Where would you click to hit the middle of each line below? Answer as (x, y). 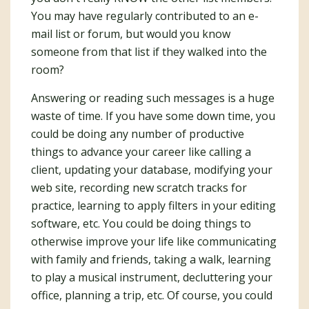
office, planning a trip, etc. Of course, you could (152, 295)
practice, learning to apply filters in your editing (153, 206)
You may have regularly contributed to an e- (145, 16)
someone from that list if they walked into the (149, 52)
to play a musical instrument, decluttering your (152, 277)
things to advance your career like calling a (141, 152)
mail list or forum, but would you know (131, 34)
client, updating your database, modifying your (152, 170)
